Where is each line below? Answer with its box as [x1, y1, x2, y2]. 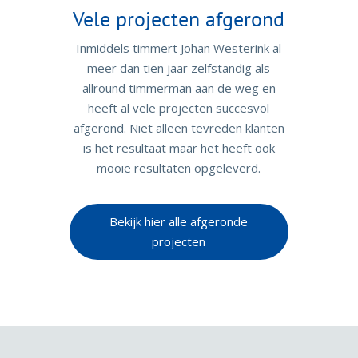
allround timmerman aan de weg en [82, 79, 276, 96]
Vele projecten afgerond [73, 5, 285, 32]
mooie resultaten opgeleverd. [97, 159, 261, 176]
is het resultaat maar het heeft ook [82, 139, 275, 156]
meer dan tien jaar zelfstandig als [87, 59, 271, 76]
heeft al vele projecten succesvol [88, 99, 270, 116]
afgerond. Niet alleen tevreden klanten [73, 119, 284, 136]
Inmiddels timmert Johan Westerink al [76, 39, 282, 56]
